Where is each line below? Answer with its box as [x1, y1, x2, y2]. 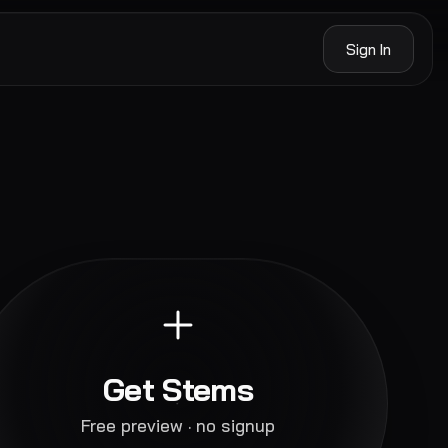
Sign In [346, 39, 391, 59]
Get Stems [102, 369, 254, 409]
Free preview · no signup [81, 414, 275, 436]
